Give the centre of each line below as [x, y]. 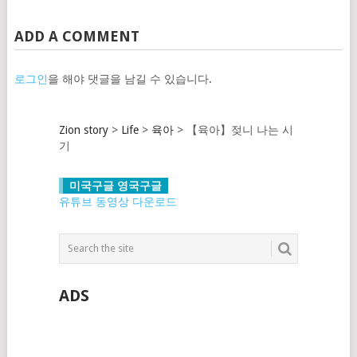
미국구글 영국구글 [115, 185]
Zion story [83, 129]
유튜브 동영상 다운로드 [118, 201]
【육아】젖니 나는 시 [239, 129]
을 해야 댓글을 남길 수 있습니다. [129, 78]
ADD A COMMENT [76, 36]
